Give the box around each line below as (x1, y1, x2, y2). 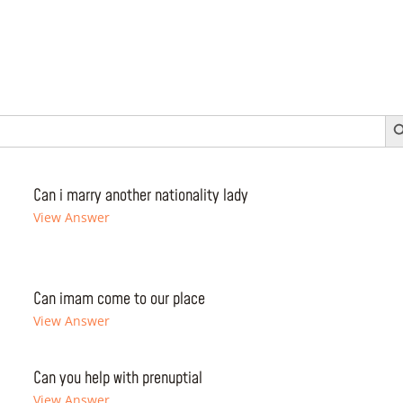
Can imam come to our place (33, 288, 206, 310)
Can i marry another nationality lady (33, 184, 249, 207)
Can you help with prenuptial (33, 367, 203, 390)
